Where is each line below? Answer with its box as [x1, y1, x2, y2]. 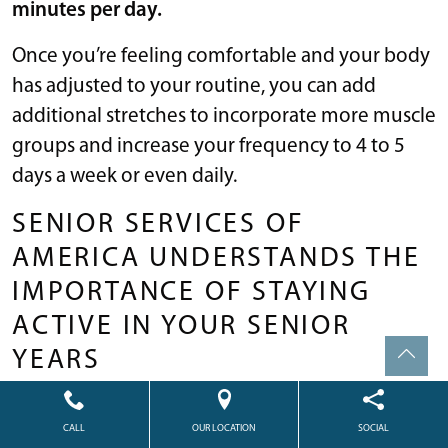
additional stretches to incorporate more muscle [12, 105, 436, 127]
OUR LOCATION [192, 423, 256, 434]
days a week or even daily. [12, 165, 237, 187]
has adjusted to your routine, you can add [12, 75, 376, 97]
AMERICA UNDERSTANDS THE [12, 244, 421, 273]
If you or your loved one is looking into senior [12, 401, 410, 423]
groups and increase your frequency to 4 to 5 [12, 135, 405, 157]
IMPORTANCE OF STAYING [12, 278, 371, 307]
